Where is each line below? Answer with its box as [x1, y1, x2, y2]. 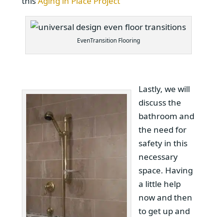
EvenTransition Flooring [77, 36, 140, 45]
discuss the [138, 96, 181, 108]
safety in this [138, 137, 187, 149]
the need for [138, 124, 186, 135]
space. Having [138, 164, 193, 176]
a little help [138, 178, 181, 189]
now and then [138, 191, 192, 203]
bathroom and [138, 110, 194, 122]
